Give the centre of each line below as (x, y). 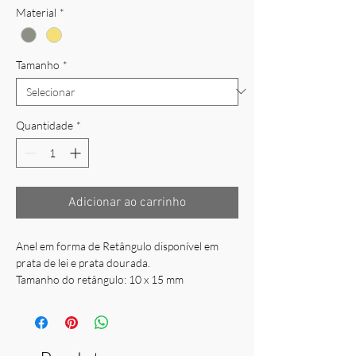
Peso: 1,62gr (46, 296)
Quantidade (44, 125)
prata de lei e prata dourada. (83, 262)
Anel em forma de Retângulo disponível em (117, 246)
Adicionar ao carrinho (127, 202)
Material (36, 12)
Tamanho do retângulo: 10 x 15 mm (100, 279)
